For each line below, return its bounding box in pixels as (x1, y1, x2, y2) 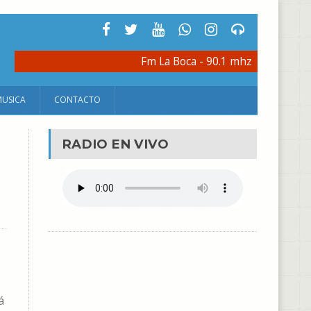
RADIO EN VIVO (61, 136, 169, 152)
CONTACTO (54, 94, 101, 106)
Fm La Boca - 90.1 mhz (141, 54, 252, 69)
